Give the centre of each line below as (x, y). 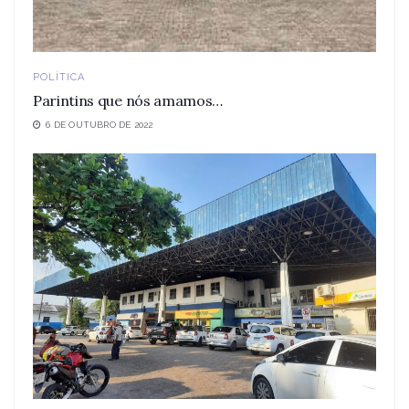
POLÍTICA (59, 77)
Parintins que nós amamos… (128, 100)
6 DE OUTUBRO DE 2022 (98, 124)
